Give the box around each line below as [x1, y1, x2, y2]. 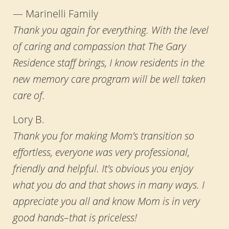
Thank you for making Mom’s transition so [12, 128, 194, 142]
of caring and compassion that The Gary [12, 39, 186, 53]
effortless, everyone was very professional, [12, 145, 190, 158]
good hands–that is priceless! [12, 210, 137, 224]
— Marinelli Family [12, 6, 98, 20]
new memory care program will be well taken [12, 72, 205, 85]
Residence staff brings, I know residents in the [12, 55, 204, 69]
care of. [12, 88, 45, 102]
